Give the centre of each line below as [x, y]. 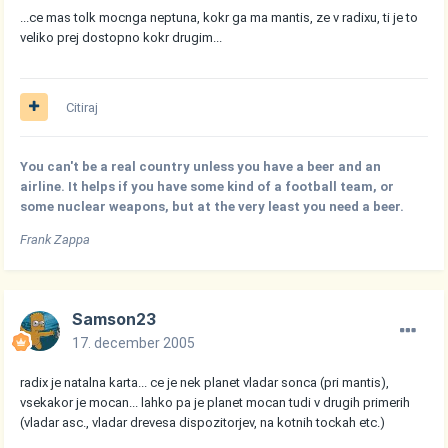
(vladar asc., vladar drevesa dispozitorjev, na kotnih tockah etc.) [203, 422]
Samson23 [114, 318]
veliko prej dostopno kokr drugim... [121, 37]
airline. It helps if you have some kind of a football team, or [207, 186]
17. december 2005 [134, 342]
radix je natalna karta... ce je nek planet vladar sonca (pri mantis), [205, 382]
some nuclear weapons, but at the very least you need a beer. [212, 206]
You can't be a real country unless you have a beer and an [201, 166]
